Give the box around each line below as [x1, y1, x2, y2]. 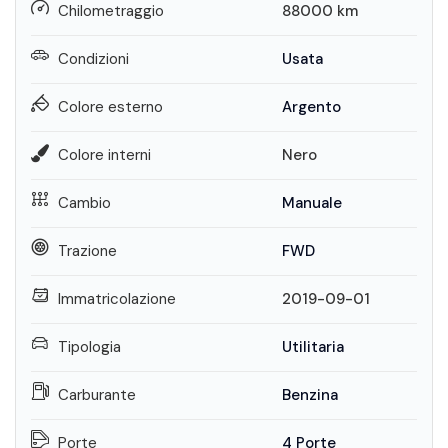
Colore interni [58, 145, 151, 165]
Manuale [281, 193, 342, 213]
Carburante [58, 385, 136, 405]
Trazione [58, 241, 117, 261]
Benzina [281, 385, 338, 405]
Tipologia [58, 337, 121, 357]
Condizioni [58, 49, 129, 69]
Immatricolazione [58, 289, 176, 309]
